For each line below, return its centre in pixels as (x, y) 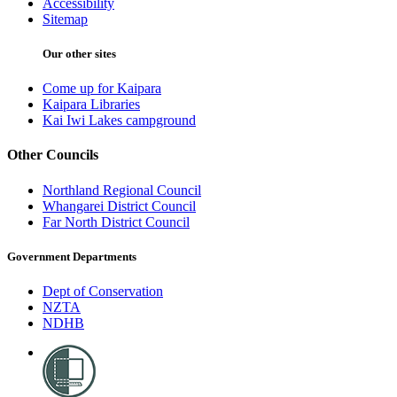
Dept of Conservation (103, 292)
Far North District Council (116, 222)
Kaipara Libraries (91, 105)
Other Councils (53, 155)
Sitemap (65, 19)
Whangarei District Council (119, 206)
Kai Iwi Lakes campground (119, 121)
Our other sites (79, 53)
